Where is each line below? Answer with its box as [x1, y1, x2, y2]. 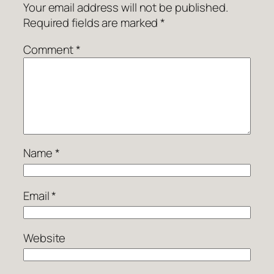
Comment [23, 41, 76, 57]
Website [23, 229, 66, 246]
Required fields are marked [23, 15, 161, 31]
